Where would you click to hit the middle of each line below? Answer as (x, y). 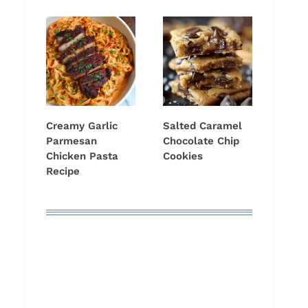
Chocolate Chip (201, 141)
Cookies (183, 156)
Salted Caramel (202, 126)
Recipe (63, 172)
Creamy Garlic (82, 126)
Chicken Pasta (82, 156)
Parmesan (71, 141)
